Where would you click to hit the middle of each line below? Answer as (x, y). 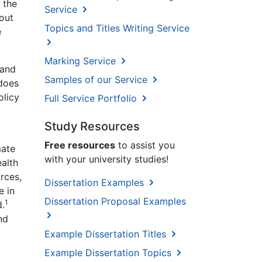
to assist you (145, 145)
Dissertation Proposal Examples (115, 201)
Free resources (80, 145)
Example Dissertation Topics (109, 253)
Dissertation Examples (96, 183)
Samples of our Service (97, 80)
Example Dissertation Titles (107, 234)
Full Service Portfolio (92, 99)
